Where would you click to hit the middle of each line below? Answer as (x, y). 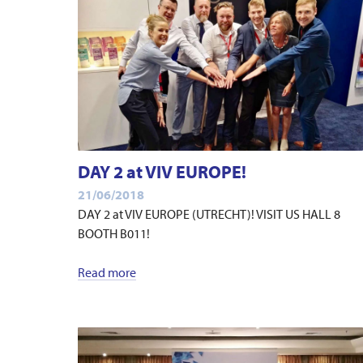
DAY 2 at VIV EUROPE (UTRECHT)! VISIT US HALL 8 (209, 214)
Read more (107, 273)
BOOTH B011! (114, 234)
